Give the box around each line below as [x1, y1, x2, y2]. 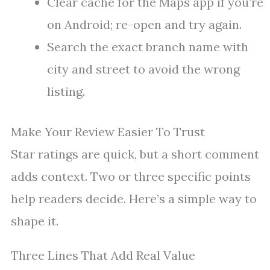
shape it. [11, 213, 58, 229]
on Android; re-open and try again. [47, 17, 242, 33]
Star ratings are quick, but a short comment [11, 146, 259, 162]
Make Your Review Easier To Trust [11, 124, 205, 140]
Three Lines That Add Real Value [11, 248, 195, 263]
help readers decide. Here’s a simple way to [11, 191, 257, 207]
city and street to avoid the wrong [47, 61, 240, 77]
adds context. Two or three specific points [11, 169, 251, 184]
